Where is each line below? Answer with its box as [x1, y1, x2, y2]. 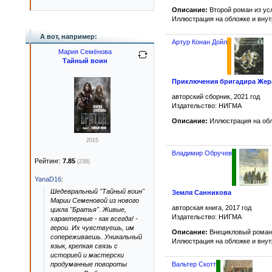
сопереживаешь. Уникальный [50, 233, 142, 240]
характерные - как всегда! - [50, 215, 138, 222]
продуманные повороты [50, 260, 127, 268]
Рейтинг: [35, 157, 63, 165]
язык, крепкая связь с [50, 242, 118, 250]
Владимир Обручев [172, 149, 232, 157]
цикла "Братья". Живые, [50, 206, 126, 213]
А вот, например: [40, 33, 97, 40]
